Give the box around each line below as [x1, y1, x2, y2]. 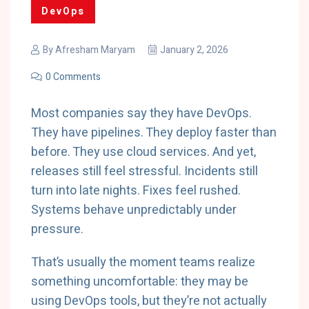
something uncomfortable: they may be [31, 272, 248, 291]
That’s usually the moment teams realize [31, 253, 255, 272]
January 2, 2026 [160, 43, 228, 57]
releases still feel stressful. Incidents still [31, 162, 258, 181]
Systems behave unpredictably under [31, 201, 237, 219]
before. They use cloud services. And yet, [31, 143, 256, 161]
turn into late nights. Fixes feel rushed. [31, 181, 241, 200]
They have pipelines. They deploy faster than [31, 123, 277, 142]
